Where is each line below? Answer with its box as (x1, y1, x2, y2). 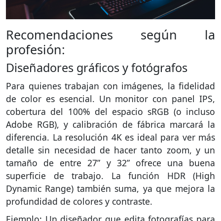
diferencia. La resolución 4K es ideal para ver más (6, 131, 215, 143)
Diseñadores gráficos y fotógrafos (6, 59, 187, 75)
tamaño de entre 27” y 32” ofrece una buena (6, 156, 215, 169)
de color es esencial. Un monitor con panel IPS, (6, 92, 215, 105)
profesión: (6, 40, 65, 58)
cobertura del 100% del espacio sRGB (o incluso (6, 105, 215, 117)
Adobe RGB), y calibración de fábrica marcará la (6, 118, 215, 130)
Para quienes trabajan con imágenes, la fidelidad (6, 79, 215, 92)
